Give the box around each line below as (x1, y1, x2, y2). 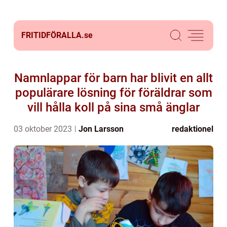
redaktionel (172, 124, 213, 134)
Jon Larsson (79, 124, 124, 134)
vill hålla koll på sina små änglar (27, 100, 200, 115)
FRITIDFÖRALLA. (21, 30, 84, 40)
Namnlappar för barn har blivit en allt (14, 71, 213, 85)
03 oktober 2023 (14, 124, 74, 134)
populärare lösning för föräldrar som (15, 86, 212, 100)
